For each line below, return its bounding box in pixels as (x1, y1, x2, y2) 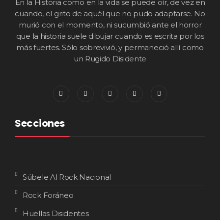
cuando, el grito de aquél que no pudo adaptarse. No (15, 8, 205, 18)
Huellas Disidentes (23, 208, 89, 218)
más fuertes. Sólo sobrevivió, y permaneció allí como (16, 42, 204, 52)
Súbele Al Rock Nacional (23, 172, 111, 182)
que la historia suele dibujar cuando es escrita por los (16, 31, 204, 41)
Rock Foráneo (23, 190, 74, 200)
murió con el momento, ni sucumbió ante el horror (18, 20, 202, 29)
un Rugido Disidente (73, 54, 147, 63)
